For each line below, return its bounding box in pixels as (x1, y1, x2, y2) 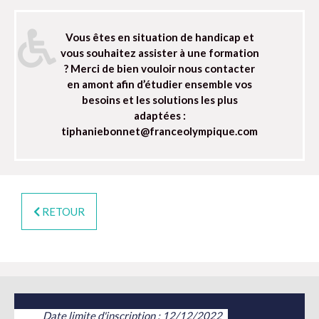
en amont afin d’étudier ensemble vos (67, 78, 252, 91)
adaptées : (133, 109, 186, 122)
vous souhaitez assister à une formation (60, 46, 259, 60)
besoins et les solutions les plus (81, 93, 238, 107)
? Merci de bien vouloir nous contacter (64, 62, 255, 75)
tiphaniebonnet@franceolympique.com (61, 125, 258, 138)
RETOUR (42, 205, 85, 219)
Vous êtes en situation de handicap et (65, 31, 254, 44)
